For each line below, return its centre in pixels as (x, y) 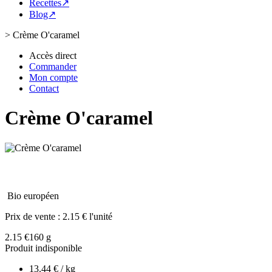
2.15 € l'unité (87, 216)
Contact (44, 88)
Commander (53, 66)
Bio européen (33, 195)
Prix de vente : (34, 216)
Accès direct (53, 56)
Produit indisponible (43, 248)
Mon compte (53, 77)
